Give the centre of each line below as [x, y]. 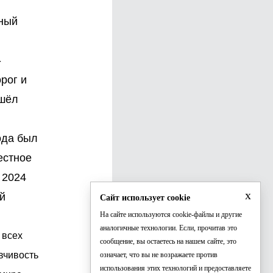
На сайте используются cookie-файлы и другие [171, 214]
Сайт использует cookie [145, 198]
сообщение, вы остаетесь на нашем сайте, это [168, 241]
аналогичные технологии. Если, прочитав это [168, 228]
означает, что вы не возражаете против [159, 255]
